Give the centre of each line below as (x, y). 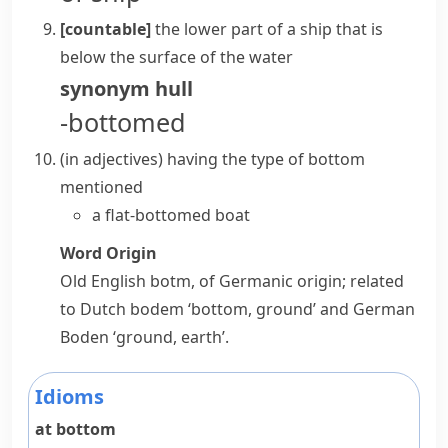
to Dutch (95, 309)
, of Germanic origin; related (297, 281)
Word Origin (108, 253)
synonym (105, 88)
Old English (105, 281)
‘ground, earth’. (169, 337)
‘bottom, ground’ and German (299, 309)
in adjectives (111, 159)
